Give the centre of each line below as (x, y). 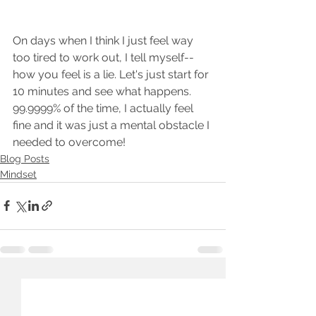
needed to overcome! (71, 142)
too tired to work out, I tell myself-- (103, 57)
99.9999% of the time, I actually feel (104, 108)
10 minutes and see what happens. (103, 91)
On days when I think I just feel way (104, 40)
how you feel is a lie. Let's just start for (112, 74)
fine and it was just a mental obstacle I (113, 125)
